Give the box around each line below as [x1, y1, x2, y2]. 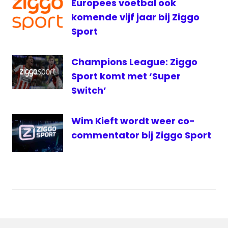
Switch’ [71, 83, 106, 97]
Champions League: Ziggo [71, 55, 197, 68]
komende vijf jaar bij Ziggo [71, 10, 199, 23]
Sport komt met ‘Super [71, 69, 181, 82]
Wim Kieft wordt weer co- [71, 114, 195, 127]
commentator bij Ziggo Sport [71, 128, 211, 141]
